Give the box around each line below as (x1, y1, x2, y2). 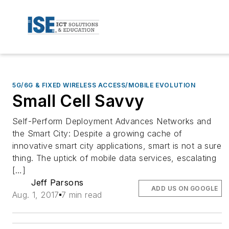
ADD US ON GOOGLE (151, 184, 218, 192)
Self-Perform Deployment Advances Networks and (12, 116, 211, 126)
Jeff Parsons (31, 177, 84, 188)
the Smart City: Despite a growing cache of (12, 128, 182, 139)
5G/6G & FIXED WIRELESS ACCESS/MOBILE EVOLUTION (12, 81, 196, 89)
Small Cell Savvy (12, 90, 145, 111)
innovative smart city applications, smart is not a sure (12, 140, 221, 151)
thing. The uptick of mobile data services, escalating (12, 152, 217, 163)
